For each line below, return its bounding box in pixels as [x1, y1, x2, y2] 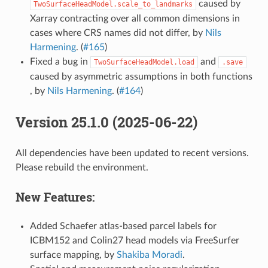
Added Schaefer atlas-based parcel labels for [29, 221, 217, 231]
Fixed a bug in [29, 56, 90, 66]
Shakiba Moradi [116, 249, 182, 260]
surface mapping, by [29, 249, 117, 260]
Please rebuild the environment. [15, 162, 148, 172]
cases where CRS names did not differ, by [29, 28, 205, 38]
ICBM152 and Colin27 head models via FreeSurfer [29, 235, 239, 245]
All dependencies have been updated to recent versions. [15, 148, 249, 158]
